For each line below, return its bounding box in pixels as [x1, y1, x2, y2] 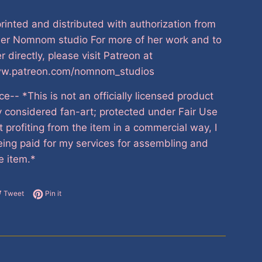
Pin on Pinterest [61, 188, 112, 198]
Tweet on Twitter [23, 188, 78, 198]
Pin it [45, 189, 61, 198]
